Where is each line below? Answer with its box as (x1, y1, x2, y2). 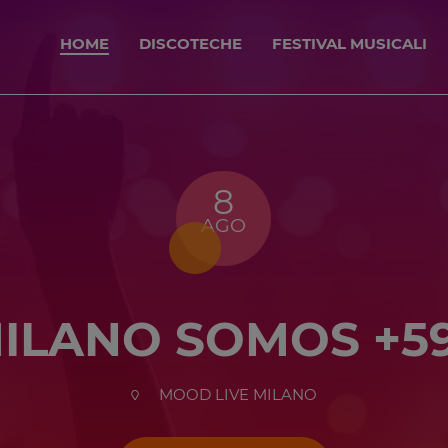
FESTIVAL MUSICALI (272, 34, 427, 53)
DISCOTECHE (139, 34, 242, 53)
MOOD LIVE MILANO (155, 385, 318, 405)
